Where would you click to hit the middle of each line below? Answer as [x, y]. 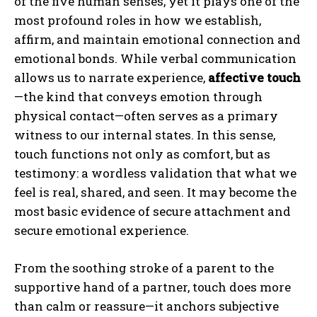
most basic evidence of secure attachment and [152, 211]
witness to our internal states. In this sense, [145, 134]
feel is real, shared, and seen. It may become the [155, 192]
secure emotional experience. [102, 230]
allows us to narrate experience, [111, 77]
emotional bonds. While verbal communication [155, 58]
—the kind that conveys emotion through [138, 96]
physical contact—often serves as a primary [146, 115]
